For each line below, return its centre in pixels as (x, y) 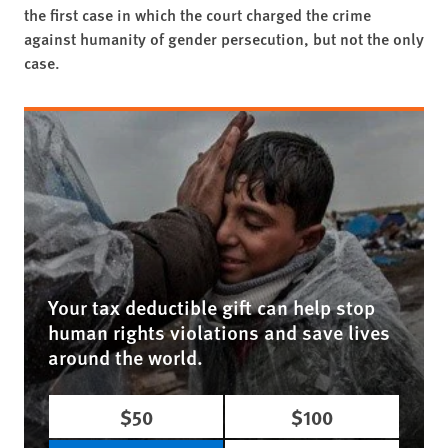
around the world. (125, 356)
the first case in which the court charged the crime (197, 14)
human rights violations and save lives (219, 331)
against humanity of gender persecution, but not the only (224, 38)
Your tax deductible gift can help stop (211, 306)
